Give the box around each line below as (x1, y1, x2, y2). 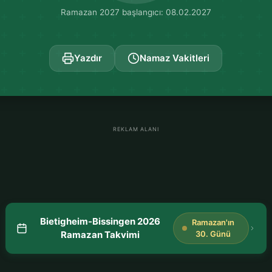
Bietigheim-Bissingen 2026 (39, 215, 160, 227)
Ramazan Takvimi (60, 228, 140, 240)
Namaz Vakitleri (140, 52, 210, 64)
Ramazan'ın (192, 217, 235, 227)
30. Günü (195, 228, 231, 239)
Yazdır (74, 52, 103, 64)
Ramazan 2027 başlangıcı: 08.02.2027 (60, 7, 211, 17)
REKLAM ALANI (113, 125, 159, 132)
